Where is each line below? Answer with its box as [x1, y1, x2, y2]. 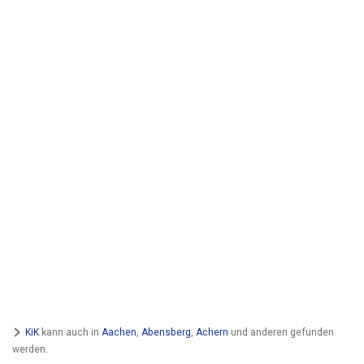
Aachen [102, 326, 136, 338]
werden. [12, 343, 48, 355]
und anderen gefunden [228, 326, 334, 338]
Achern [196, 326, 228, 338]
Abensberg [141, 326, 191, 338]
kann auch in [39, 326, 102, 338]
